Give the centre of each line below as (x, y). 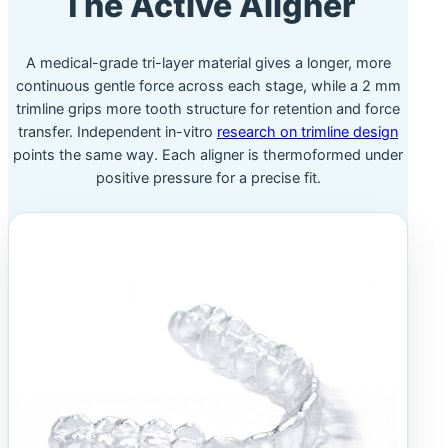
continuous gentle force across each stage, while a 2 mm (208, 85)
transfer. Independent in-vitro (117, 131)
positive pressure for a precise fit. (208, 177)
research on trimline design (307, 131)
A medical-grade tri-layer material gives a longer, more (208, 62)
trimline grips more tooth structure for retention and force (208, 108)
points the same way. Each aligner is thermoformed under (208, 154)
